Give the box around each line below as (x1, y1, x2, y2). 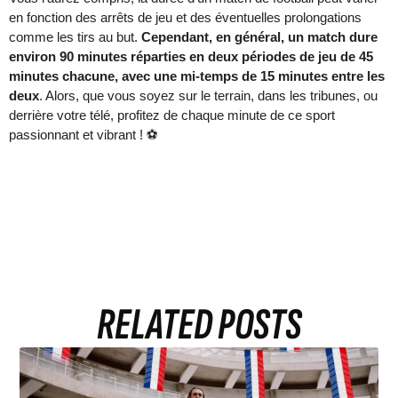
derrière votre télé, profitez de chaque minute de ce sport (9, 107, 335, 123)
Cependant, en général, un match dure (141, 28, 378, 44)
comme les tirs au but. (9, 28, 141, 44)
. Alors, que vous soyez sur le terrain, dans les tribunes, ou (39, 87, 378, 103)
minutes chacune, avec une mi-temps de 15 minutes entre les (9, 68, 385, 84)
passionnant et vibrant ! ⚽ (9, 126, 158, 142)
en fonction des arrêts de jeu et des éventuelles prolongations (9, 9, 362, 25)
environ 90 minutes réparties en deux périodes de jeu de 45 (9, 48, 373, 64)
